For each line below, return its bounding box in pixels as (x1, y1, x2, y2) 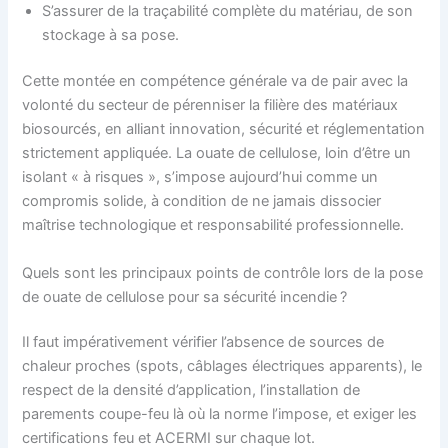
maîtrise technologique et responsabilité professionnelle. (22, 216, 405, 235)
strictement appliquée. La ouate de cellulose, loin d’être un (22, 144, 412, 163)
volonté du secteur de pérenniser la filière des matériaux (22, 96, 399, 115)
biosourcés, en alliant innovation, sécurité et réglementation (22, 120, 426, 139)
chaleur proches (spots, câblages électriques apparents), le (22, 357, 423, 376)
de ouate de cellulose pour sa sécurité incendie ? (22, 287, 348, 306)
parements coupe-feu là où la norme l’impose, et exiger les (22, 405, 418, 424)
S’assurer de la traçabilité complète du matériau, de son (42, 2, 414, 21)
